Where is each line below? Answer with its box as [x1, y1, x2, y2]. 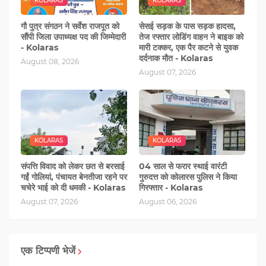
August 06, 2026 [139, 197, 197, 206]
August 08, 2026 [21, 56, 79, 66]
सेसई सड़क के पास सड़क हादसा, [139, 20, 236, 31]
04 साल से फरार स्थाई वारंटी [139, 160, 227, 172]
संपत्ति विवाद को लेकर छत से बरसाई [21, 160, 125, 172]
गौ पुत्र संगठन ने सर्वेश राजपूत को [21, 20, 119, 31]
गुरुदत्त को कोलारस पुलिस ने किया [139, 171, 237, 182]
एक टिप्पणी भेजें [21, 244, 75, 256]
